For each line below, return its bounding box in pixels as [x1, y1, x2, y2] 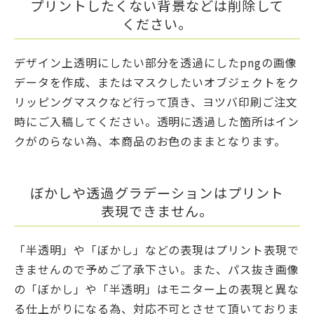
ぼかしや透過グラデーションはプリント [29, 182, 285, 203]
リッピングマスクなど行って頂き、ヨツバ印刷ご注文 [14, 93, 299, 111]
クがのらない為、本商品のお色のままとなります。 [14, 132, 287, 150]
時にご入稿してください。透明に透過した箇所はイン [14, 113, 300, 130]
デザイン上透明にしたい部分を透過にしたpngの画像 [14, 54, 297, 71]
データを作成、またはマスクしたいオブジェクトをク [14, 74, 300, 91]
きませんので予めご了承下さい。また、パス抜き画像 [14, 261, 300, 278]
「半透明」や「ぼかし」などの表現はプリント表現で [14, 241, 300, 258]
